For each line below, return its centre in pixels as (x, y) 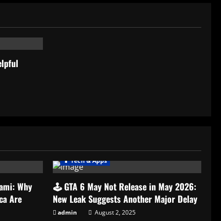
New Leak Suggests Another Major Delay (125, 199)
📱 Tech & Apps (85, 160)
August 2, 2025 (114, 212)
